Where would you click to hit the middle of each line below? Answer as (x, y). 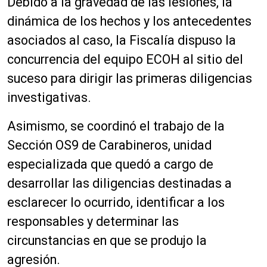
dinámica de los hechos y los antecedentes (129, 21)
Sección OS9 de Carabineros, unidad (109, 145)
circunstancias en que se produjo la (107, 240)
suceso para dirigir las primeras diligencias (130, 78)
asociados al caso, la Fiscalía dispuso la (122, 40)
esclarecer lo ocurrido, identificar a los (116, 202)
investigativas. (49, 97)
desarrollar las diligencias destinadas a (119, 183)
